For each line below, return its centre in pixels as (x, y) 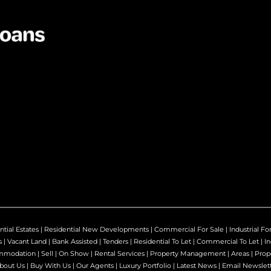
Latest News (197, 265)
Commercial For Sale (189, 229)
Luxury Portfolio (145, 265)
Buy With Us (51, 265)
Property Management (188, 253)
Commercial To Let (228, 241)
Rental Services (119, 253)
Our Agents (95, 265)
